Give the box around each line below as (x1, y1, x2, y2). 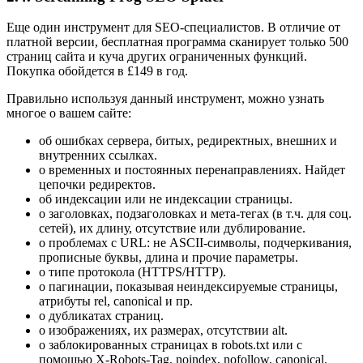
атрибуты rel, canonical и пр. (39, 294, 193, 309)
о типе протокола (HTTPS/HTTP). (39, 265, 226, 280)
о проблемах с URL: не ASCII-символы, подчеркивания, (39, 236, 352, 250)
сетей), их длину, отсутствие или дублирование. (39, 221, 305, 236)
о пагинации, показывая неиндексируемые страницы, (39, 280, 338, 294)
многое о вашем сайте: (6, 106, 131, 121)
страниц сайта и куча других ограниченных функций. (6, 49, 307, 64)
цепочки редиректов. (39, 177, 156, 192)
